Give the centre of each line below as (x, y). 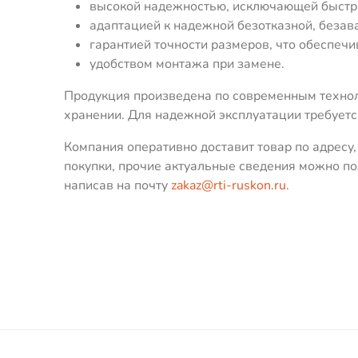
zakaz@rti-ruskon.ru (229, 185)
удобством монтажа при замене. (187, 64)
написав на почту (117, 185)
